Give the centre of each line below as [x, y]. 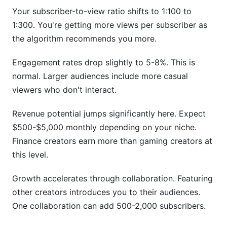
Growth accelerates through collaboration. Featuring [112, 178]
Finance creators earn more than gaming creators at [112, 141]
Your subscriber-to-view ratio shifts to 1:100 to [102, 11]
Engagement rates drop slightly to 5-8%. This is [104, 62]
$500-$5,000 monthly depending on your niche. [104, 127]
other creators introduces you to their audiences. [106, 192]
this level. [30, 155]
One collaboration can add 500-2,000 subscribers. [109, 206]
